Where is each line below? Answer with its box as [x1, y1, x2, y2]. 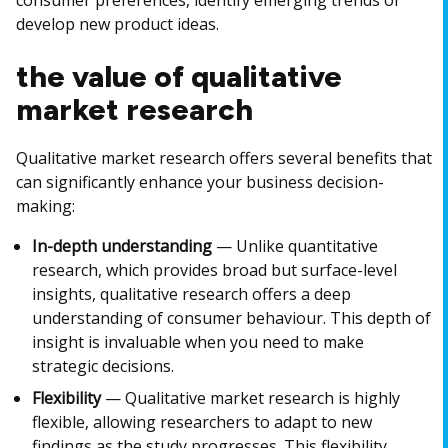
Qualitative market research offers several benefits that [16, 147, 432, 169]
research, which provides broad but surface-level [32, 259, 397, 281]
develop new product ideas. [16, 13, 219, 35]
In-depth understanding [32, 235, 212, 257]
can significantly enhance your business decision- [16, 171, 384, 193]
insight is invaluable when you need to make [32, 331, 364, 353]
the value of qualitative [16, 58, 342, 95]
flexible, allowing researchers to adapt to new [32, 411, 372, 433]
